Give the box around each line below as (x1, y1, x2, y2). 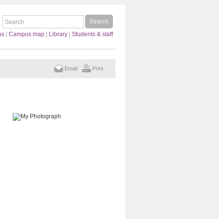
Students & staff (72, 31, 113, 38)
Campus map (9, 31, 44, 38)
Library (49, 31, 67, 38)
